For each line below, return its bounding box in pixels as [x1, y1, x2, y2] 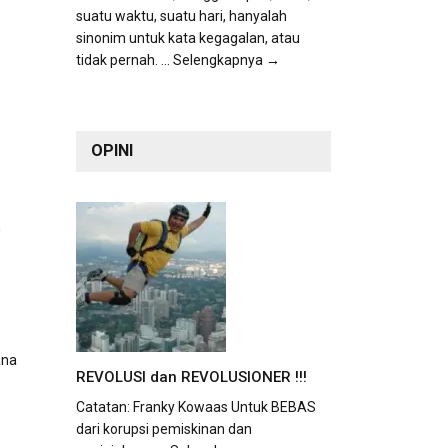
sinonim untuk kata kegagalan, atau [76, 30, 300, 47]
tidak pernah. [76, 52, 161, 69]
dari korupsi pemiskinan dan [76, 420, 252, 437]
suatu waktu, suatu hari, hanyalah [76, 8, 287, 25]
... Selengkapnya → [161, 52, 280, 69]
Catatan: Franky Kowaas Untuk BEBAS [76, 398, 316, 415]
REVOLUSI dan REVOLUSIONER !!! [76, 368, 307, 387]
